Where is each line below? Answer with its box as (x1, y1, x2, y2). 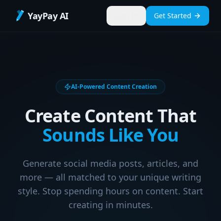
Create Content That (25, 104, 196, 128)
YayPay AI (28, 10, 69, 22)
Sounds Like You (42, 123, 179, 147)
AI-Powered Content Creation (71, 82, 157, 91)
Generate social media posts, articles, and (23, 157, 198, 169)
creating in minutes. (68, 199, 153, 211)
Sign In (114, 11, 138, 20)
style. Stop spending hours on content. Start (18, 185, 203, 197)
